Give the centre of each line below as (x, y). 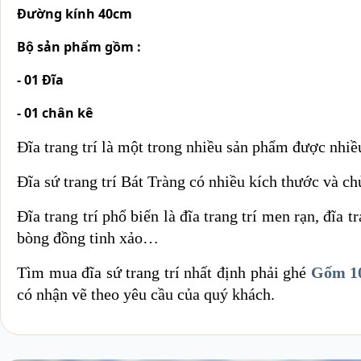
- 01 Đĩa (40, 79)
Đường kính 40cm (75, 13)
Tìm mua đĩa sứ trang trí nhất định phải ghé (164, 272)
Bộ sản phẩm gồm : (81, 46)
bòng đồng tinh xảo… (88, 237)
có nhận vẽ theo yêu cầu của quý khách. (146, 294)
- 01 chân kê (55, 112)
